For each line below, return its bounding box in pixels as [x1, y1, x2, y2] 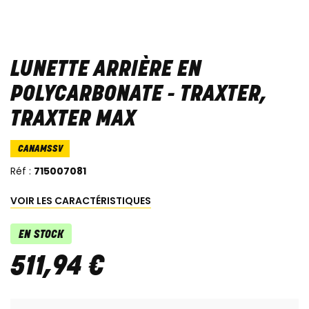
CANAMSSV [17, 144, 63, 155]
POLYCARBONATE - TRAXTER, [10, 83, 267, 106]
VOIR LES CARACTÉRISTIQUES [10, 194, 151, 208]
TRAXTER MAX [10, 108, 136, 131]
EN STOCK [19, 230, 63, 241]
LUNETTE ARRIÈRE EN [10, 59, 201, 81]
